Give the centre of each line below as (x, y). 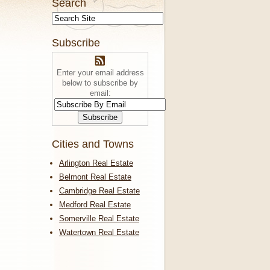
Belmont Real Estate (95, 177)
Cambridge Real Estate (99, 191)
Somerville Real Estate (99, 219)
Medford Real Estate (95, 205)
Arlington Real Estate (96, 163)
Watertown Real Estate (99, 233)
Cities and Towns (93, 144)
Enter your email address (100, 73)
